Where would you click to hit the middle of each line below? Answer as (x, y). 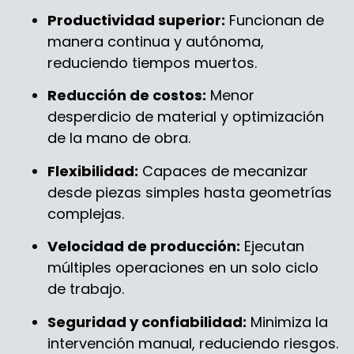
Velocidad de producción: (144, 247)
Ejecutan (272, 247)
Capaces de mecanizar (223, 171)
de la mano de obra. (119, 138)
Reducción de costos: (127, 96)
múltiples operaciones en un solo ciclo (183, 268)
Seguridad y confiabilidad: (147, 322)
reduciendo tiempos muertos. (152, 62)
